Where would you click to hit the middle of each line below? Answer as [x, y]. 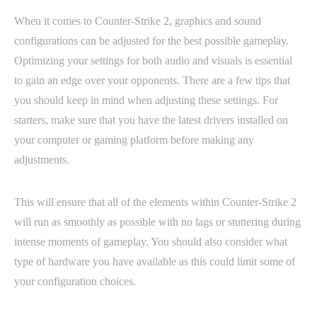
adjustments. [42, 159]
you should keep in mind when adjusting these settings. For [146, 100]
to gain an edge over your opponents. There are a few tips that [152, 80]
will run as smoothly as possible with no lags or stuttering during [157, 221]
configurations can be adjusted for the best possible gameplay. [151, 40]
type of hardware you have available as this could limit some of [155, 261]
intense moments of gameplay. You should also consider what [151, 241]
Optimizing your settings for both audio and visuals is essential [153, 60]
